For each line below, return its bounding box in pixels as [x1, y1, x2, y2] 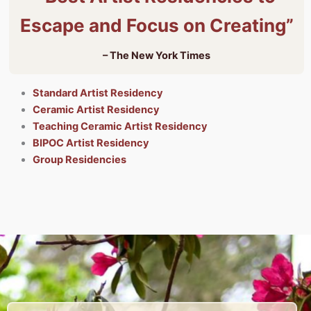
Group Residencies [32, 153, 126, 166]
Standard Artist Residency [32, 86, 163, 99]
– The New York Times [103, 49, 210, 62]
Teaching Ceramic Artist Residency [32, 119, 208, 133]
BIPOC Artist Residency [32, 136, 149, 149]
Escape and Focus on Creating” [19, 14, 294, 36]
